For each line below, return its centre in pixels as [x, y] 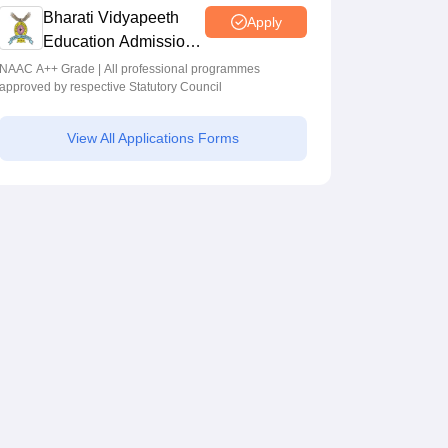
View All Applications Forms [153, 138]
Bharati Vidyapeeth [111, 18]
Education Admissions [122, 42]
